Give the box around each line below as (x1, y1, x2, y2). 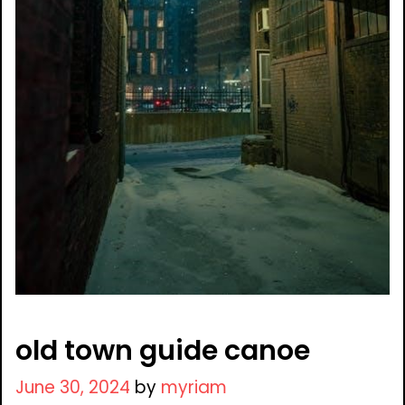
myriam (161, 375, 227, 400)
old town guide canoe (15, 332, 310, 371)
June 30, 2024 (15, 375, 130, 400)
